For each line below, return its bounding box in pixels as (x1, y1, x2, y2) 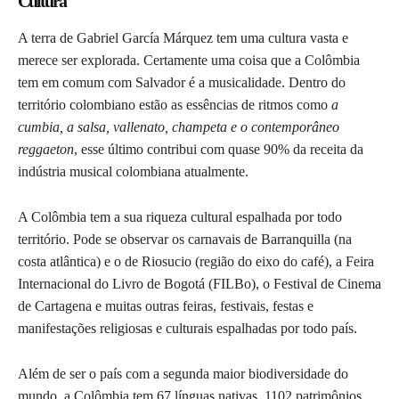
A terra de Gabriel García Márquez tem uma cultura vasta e (18, 30, 348, 46)
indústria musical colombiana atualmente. (18, 164, 248, 180)
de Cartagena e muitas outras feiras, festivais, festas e (18, 298, 313, 314)
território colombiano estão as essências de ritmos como (18, 97, 331, 113)
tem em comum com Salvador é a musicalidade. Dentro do (18, 75, 346, 91)
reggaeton (18, 142, 74, 158)
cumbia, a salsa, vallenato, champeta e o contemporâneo (18, 119, 339, 135)
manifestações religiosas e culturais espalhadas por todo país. (18, 321, 357, 337)
